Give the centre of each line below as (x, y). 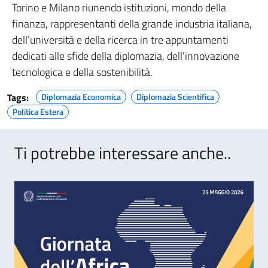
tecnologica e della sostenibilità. (82, 72)
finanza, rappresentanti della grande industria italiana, (132, 24)
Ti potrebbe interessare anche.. (123, 153)
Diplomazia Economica (81, 97)
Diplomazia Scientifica (175, 97)
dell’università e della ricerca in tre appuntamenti (120, 40)
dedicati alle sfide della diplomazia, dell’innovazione (126, 56)
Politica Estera (38, 112)
